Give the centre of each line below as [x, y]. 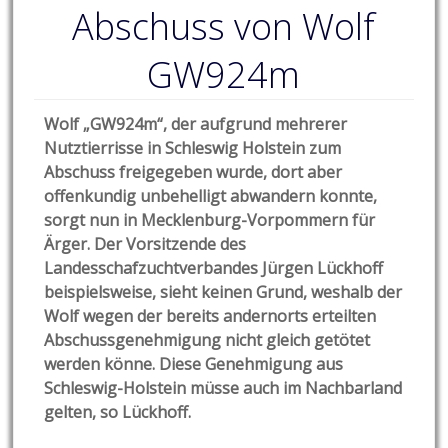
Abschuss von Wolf [224, 27]
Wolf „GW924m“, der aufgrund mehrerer [196, 124]
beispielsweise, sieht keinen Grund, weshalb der [223, 292]
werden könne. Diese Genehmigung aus [194, 364]
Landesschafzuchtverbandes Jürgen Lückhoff [214, 268]
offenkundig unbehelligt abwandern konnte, [211, 196]
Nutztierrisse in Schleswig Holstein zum [193, 148]
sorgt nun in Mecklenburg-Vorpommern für [210, 220]
